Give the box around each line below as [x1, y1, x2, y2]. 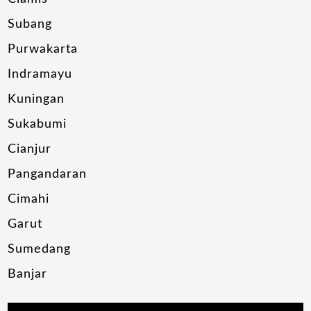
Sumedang [8, 243, 72, 256]
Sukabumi [8, 118, 67, 131]
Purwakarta [8, 43, 78, 56]
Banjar [8, 268, 48, 281]
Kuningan [8, 93, 65, 106]
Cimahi [8, 193, 50, 206]
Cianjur [8, 143, 52, 156]
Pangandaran [8, 168, 87, 181]
